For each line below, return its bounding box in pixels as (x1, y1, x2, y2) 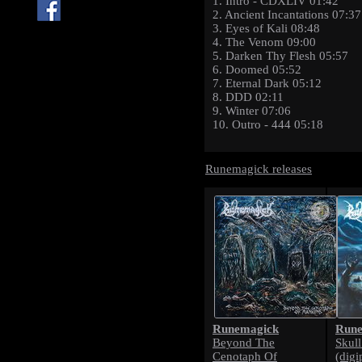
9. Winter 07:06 (213, 104, 291, 118)
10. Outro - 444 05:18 (213, 118, 323, 132)
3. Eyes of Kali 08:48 (213, 22, 320, 36)
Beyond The (213, 336, 275, 349)
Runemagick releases (205, 162, 312, 175)
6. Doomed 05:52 (213, 63, 301, 77)
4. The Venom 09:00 (213, 36, 316, 49)
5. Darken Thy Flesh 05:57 (213, 49, 348, 63)
